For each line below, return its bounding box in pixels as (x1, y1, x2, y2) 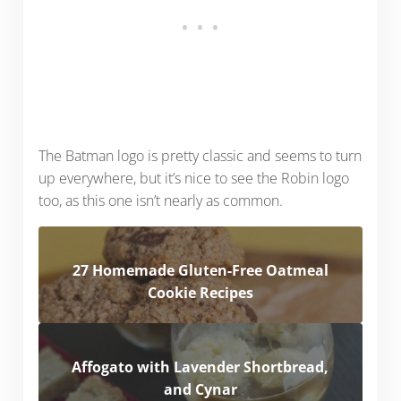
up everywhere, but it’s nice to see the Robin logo (38, 167, 349, 188)
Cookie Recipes (147, 282, 253, 303)
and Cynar (163, 379, 237, 399)
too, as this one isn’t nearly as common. (38, 190, 283, 210)
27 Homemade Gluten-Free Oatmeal (72, 260, 328, 280)
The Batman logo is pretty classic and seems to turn (38, 145, 362, 166)
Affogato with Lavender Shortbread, (72, 356, 329, 377)
